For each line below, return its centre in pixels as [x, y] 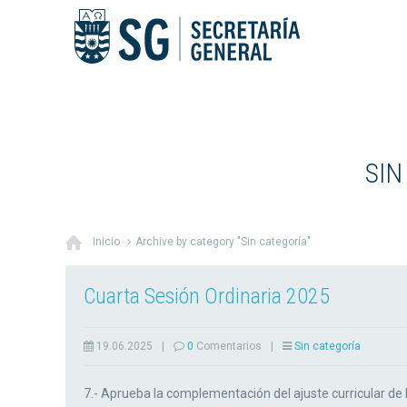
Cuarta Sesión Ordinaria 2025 [207, 296]
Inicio [106, 242]
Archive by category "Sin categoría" [223, 242]
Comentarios [228, 346]
